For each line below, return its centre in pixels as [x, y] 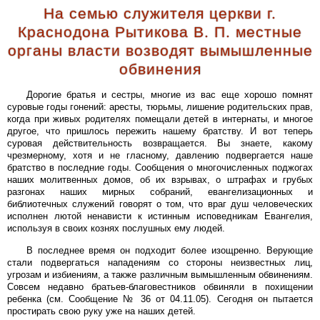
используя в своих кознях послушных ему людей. [116, 229]
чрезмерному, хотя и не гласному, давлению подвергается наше [160, 156]
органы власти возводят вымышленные [160, 51]
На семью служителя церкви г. [160, 14]
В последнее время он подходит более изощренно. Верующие [169, 250]
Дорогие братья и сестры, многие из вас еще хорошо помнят [169, 95]
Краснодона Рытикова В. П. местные [160, 32]
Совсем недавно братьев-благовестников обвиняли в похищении [160, 286]
